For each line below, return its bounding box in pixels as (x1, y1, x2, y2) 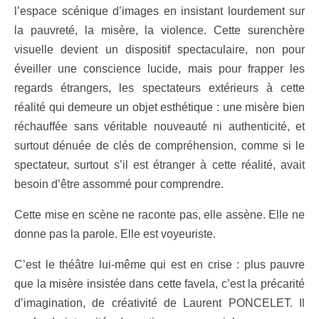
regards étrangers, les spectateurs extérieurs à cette (14, 82, 305, 95)
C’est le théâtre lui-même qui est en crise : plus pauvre (14, 258, 305, 271)
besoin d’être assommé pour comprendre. (14, 178, 224, 191)
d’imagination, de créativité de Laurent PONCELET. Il (14, 297, 305, 310)
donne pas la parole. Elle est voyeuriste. (14, 228, 216, 241)
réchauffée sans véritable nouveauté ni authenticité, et (14, 120, 305, 133)
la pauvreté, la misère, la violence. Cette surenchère (14, 24, 305, 37)
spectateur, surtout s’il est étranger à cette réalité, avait (14, 159, 305, 172)
